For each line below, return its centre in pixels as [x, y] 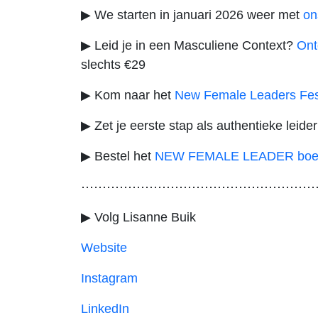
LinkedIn [105, 308]
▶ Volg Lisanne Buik [138, 217]
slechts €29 [115, 64]
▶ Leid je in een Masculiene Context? [189, 45]
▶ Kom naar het [128, 95]
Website [104, 247]
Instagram [109, 278]
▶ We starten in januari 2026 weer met [192, 15]
